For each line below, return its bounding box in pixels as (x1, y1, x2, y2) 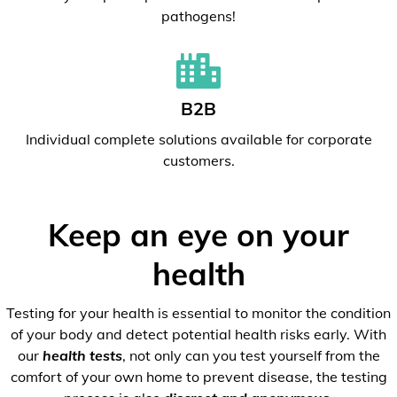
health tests (42, 346, 122, 364)
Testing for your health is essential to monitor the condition (6, 304, 391, 322)
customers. (162, 152, 235, 169)
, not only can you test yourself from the (121, 346, 380, 364)
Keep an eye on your (48, 215, 349, 254)
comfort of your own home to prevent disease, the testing (10, 368, 387, 385)
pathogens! (161, 7, 236, 25)
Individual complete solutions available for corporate (25, 130, 372, 148)
